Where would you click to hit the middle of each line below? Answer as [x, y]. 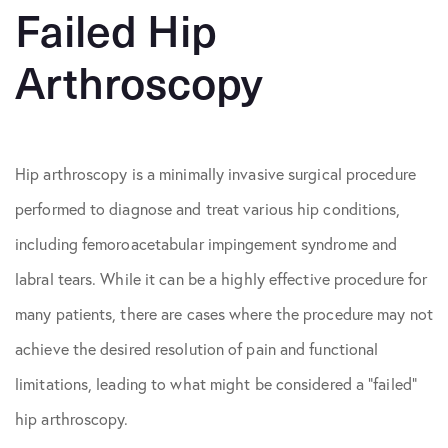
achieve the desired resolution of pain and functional [197, 349]
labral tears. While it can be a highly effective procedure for [221, 279]
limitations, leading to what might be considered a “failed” [216, 384]
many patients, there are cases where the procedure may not [224, 314]
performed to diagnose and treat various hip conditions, [208, 209]
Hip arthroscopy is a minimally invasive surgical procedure [215, 174]
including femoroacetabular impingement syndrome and [206, 244]
